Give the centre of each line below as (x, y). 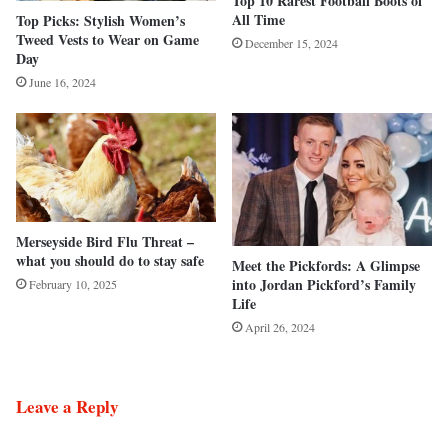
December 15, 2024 (291, 42)
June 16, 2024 (62, 82)
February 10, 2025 (73, 284)
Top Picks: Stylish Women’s (100, 21)
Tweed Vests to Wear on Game (107, 40)
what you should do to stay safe (110, 261)
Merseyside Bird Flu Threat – (105, 242)
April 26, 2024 (280, 327)
